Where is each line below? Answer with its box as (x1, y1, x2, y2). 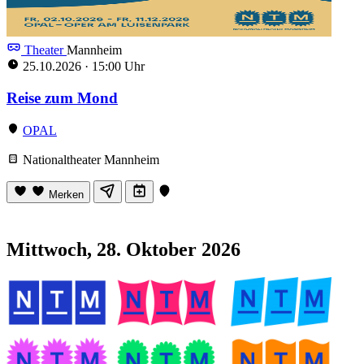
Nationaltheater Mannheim (19, 153, 159, 167)
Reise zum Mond (6, 89, 118, 106)
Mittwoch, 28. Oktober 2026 (6, 239, 240, 261)
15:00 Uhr (89, 58, 145, 73)
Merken (49, 188, 84, 201)
